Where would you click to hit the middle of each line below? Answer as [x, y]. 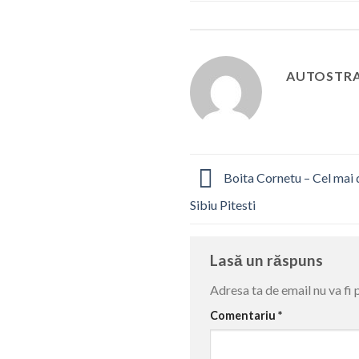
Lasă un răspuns [268, 260]
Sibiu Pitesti [223, 204]
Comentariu [244, 316]
